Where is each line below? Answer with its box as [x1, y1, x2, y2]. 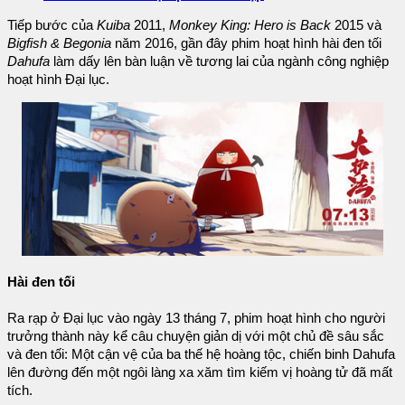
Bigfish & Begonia [7, 36, 111, 52]
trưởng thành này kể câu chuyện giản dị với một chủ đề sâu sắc [7, 329, 384, 344]
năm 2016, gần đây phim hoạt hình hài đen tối [111, 36, 381, 52]
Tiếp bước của [7, 18, 97, 33]
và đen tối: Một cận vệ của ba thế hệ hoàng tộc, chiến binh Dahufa [7, 347, 395, 363]
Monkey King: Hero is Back [169, 18, 331, 33]
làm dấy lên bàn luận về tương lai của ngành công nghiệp [50, 54, 389, 70]
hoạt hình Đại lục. [7, 72, 109, 88]
